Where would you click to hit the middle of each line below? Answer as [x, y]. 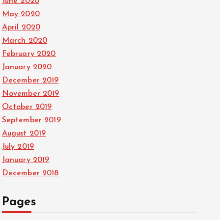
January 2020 [27, 68]
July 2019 [18, 147]
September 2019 [31, 121]
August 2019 [24, 134]
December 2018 [30, 174]
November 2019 [30, 94]
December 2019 [30, 81]
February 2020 [29, 54]
